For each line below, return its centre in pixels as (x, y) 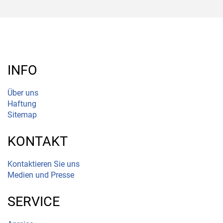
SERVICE (34, 201)
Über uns (23, 93)
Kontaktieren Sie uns (44, 164)
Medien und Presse (41, 175)
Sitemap (22, 114)
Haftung (22, 104)
